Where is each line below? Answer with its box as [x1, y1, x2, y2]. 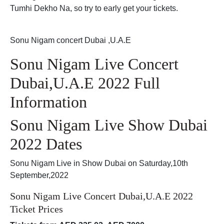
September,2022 [10, 170, 68, 179]
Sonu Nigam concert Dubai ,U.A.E [10, 35, 131, 44]
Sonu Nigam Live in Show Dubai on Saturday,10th [10, 158, 188, 167]
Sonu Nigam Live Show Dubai [10, 115, 207, 134]
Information [10, 92, 87, 111]
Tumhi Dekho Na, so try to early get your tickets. [10, 3, 178, 12]
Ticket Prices [10, 203, 63, 214]
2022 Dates [10, 134, 82, 153]
